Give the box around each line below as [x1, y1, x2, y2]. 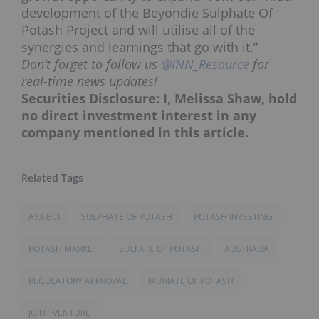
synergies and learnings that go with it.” [21, 38, 258, 56]
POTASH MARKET [28, 242, 98, 255]
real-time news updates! [21, 72, 157, 90]
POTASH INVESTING [194, 210, 273, 223]
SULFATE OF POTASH [119, 242, 203, 255]
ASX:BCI [28, 210, 60, 223]
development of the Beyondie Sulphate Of [21, 4, 273, 21]
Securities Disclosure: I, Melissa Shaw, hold [21, 89, 297, 107]
